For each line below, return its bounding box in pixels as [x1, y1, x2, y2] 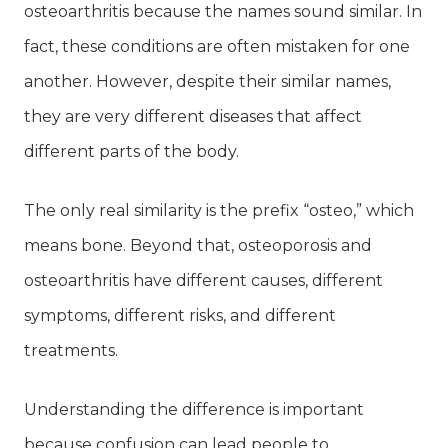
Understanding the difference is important [24, 399, 364, 419]
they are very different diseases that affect [24, 106, 362, 126]
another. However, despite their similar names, [24, 71, 391, 91]
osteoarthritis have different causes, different [24, 270, 383, 290]
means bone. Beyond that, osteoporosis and [24, 235, 372, 255]
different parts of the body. [24, 141, 239, 161]
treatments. [24, 340, 118, 360]
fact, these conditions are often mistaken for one [24, 36, 410, 56]
